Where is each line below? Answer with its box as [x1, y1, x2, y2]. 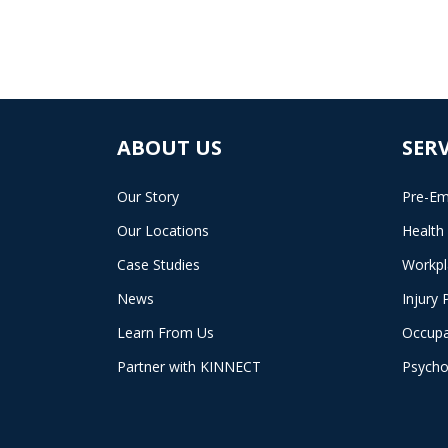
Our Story [117, 187, 179, 206]
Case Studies [117, 255, 200, 274]
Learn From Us [117, 323, 214, 342]
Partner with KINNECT [117, 357, 261, 376]
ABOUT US [117, 134, 222, 161]
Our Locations [117, 221, 209, 240]
